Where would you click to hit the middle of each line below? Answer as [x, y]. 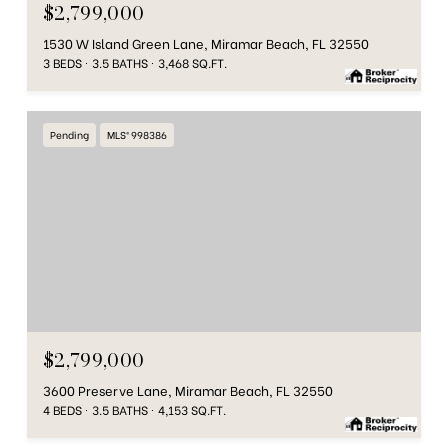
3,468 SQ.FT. [192, 62]
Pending [69, 134]
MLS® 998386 [137, 134]
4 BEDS [62, 410]
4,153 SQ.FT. [192, 410]
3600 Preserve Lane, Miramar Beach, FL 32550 [188, 390]
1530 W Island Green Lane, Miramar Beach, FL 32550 [206, 42]
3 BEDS [62, 62]
